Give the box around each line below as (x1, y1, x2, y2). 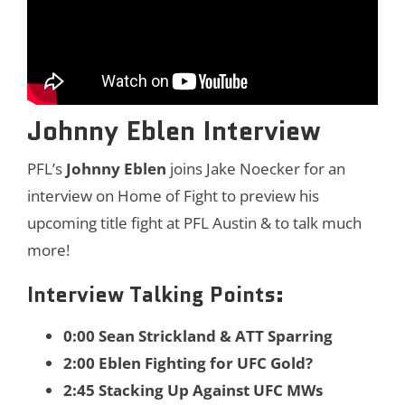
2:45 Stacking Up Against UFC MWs (63, 379, 323, 400)
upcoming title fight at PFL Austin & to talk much (27, 212, 362, 233)
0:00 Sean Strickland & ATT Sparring (63, 325, 333, 346)
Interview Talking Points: (27, 278, 284, 310)
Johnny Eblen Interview (27, 110, 321, 150)
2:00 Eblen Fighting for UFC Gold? (63, 352, 313, 373)
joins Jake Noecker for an (166, 157, 345, 179)
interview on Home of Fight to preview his (27, 184, 319, 206)
